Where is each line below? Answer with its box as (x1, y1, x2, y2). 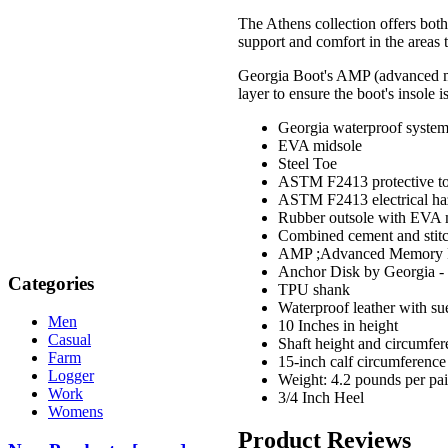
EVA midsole (278, 137, 362, 155)
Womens (48, 403, 103, 421)
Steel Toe (278, 155, 337, 173)
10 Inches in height (278, 317, 398, 335)
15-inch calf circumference (278, 353, 446, 371)
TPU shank (278, 281, 350, 299)
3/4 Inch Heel (278, 389, 364, 407)
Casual (48, 331, 91, 349)
